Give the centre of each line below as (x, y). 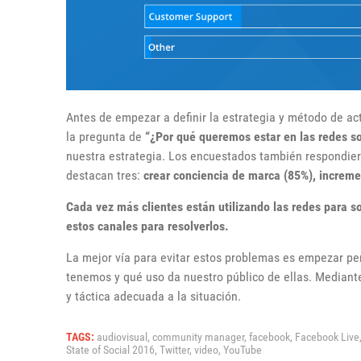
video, (209, 349)
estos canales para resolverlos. (147, 226)
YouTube (243, 349)
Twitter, (177, 349)
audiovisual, (124, 336)
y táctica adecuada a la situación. (154, 296)
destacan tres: (105, 175)
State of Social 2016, (113, 349)
